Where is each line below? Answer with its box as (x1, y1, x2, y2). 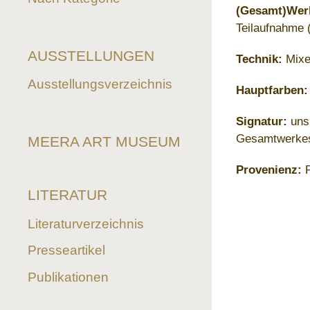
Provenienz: (236, 163, 302, 177)
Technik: (236, 52, 282, 66)
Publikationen (28, 269, 109, 284)
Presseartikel (28, 243, 105, 258)
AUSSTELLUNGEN (28, 47, 154, 64)
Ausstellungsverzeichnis (28, 77, 172, 92)
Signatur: (236, 114, 287, 129)
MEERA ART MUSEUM (28, 133, 181, 149)
